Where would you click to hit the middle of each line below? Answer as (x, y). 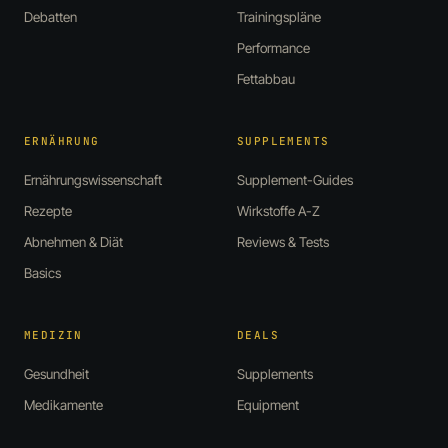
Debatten (50, 17)
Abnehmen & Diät (73, 242)
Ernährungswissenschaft (93, 180)
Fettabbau (266, 79)
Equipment (268, 405)
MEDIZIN (53, 335)
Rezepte (48, 211)
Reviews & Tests (283, 242)
